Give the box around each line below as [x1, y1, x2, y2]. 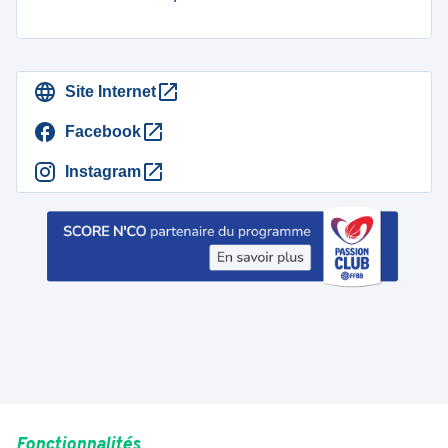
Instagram [65, 163, 141, 180]
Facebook [65, 123, 141, 140]
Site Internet [65, 83, 156, 100]
